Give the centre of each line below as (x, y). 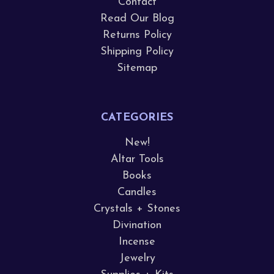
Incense (137, 242)
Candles (137, 192)
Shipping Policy (137, 52)
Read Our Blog (137, 19)
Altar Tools (137, 159)
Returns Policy (137, 35)
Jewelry (137, 258)
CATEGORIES (137, 118)
